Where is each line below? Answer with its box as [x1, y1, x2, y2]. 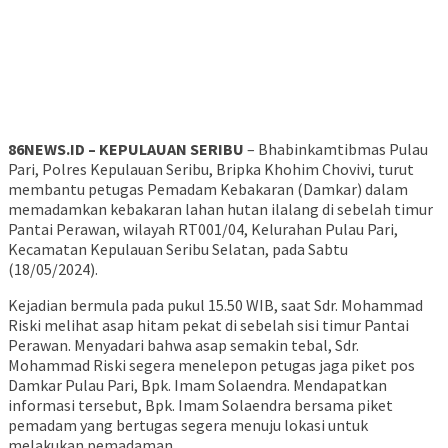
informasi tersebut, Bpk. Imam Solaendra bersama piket [8, 395, 393, 416]
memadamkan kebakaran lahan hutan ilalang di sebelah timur [8, 199, 433, 220]
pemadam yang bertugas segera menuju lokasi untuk [8, 415, 368, 436]
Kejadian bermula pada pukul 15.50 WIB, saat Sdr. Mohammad [8, 295, 423, 316]
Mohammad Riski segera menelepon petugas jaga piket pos [8, 355, 415, 376]
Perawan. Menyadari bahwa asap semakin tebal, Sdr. [8, 335, 359, 356]
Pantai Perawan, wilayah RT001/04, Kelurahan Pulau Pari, [8, 219, 398, 240]
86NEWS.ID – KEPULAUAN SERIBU [8, 139, 244, 160]
